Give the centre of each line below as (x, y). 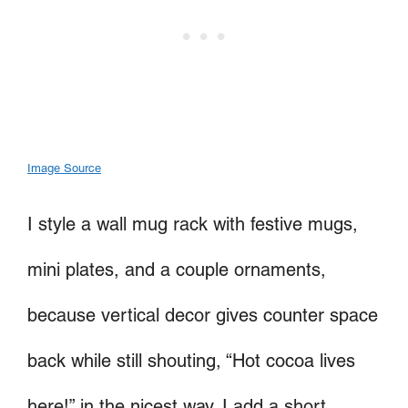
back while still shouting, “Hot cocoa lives (191, 360)
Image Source (64, 168)
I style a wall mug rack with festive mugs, (193, 224)
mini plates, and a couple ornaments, (177, 269)
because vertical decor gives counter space (203, 315)
